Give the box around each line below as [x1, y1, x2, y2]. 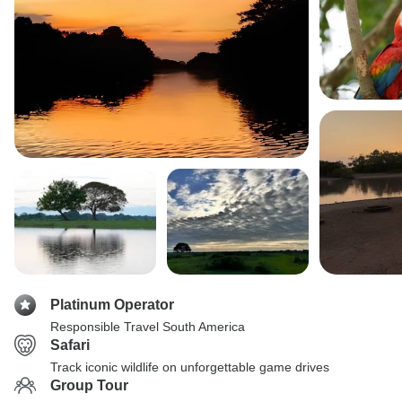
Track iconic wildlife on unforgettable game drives [50, 360, 329, 374]
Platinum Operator [50, 297, 174, 312]
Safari [50, 337, 90, 353]
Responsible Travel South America [50, 319, 245, 334]
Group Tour [50, 378, 128, 393]
